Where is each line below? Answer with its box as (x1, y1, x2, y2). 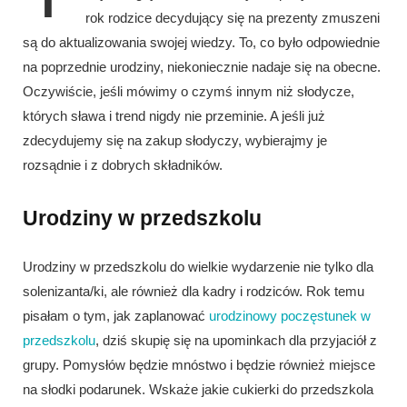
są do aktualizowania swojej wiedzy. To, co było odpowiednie (23, 35, 380, 51)
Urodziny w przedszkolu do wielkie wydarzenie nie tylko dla (23, 258, 373, 274)
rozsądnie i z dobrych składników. (23, 157, 223, 174)
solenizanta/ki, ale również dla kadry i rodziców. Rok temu (23, 283, 364, 299)
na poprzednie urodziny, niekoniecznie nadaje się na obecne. (23, 59, 381, 75)
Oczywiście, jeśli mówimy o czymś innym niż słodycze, (23, 84, 354, 100)
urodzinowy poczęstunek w (209, 307, 371, 323)
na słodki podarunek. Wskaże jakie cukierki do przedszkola (23, 381, 373, 397)
